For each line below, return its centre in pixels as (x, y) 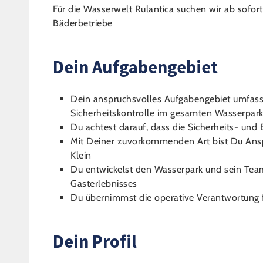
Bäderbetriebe (83, 23)
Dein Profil (95, 241)
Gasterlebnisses (104, 183)
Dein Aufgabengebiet (135, 67)
